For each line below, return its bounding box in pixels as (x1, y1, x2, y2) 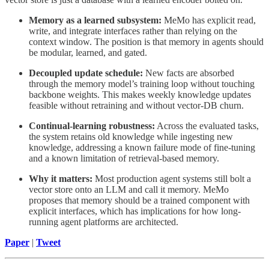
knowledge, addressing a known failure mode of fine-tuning (29, 142, 255, 153)
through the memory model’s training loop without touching (29, 78, 255, 89)
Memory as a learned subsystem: (29, 14, 162, 25)
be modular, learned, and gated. (29, 47, 147, 58)
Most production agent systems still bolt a (92, 173, 251, 184)
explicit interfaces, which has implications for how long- (29, 205, 241, 216)
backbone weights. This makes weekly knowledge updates (29, 89, 251, 100)
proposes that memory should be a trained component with (29, 195, 250, 205)
